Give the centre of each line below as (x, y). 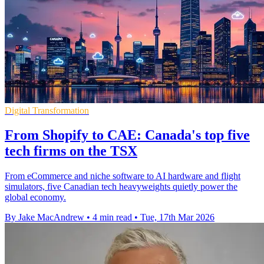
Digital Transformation (47, 110)
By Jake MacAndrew (44, 217)
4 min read (112, 217)
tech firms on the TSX (71, 151)
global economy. (35, 197)
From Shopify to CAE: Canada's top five (127, 135)
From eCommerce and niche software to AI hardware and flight (123, 176)
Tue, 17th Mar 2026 (177, 217)
